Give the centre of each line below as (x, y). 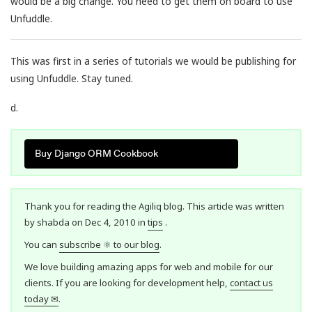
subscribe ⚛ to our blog (109, 244)
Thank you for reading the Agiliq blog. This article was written (154, 206)
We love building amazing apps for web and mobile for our (148, 266)
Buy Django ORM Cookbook (96, 154)
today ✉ (41, 298)
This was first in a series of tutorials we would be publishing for (153, 61)
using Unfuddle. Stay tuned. (72, 78)
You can (41, 244)
